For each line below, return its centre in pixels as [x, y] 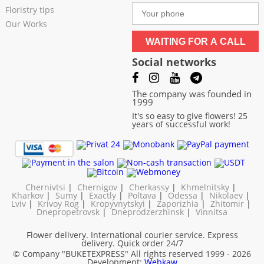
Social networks [174, 62]
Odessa [183, 195]
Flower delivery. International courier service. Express [132, 235]
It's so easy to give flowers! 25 [190, 116]
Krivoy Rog [58, 203]
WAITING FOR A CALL [195, 42]
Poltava [142, 195]
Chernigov [97, 187]
